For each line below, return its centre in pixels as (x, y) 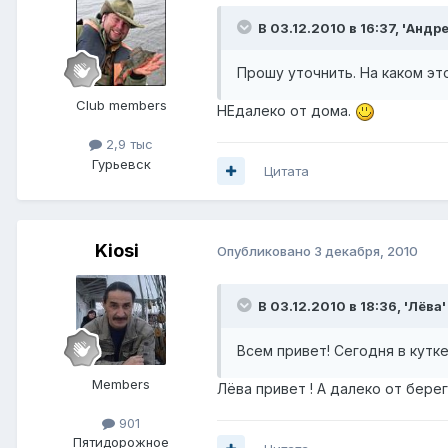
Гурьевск (121, 163)
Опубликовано (265, 251)
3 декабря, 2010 (366, 251)
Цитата (286, 170)
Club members (121, 105)
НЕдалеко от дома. (286, 110)
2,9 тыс (127, 144)
